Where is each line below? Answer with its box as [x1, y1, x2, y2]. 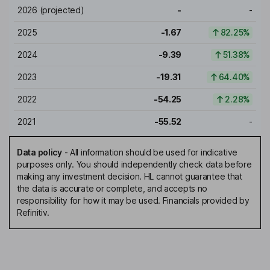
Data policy [17, 147, 62, 158]
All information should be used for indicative [69, 147, 238, 158]
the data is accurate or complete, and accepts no [17, 183, 208, 194]
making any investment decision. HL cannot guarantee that [17, 171, 242, 182]
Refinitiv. [17, 207, 50, 218]
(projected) [37, 5, 84, 16]
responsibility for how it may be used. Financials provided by [17, 195, 250, 206]
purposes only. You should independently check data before [17, 159, 252, 170]
